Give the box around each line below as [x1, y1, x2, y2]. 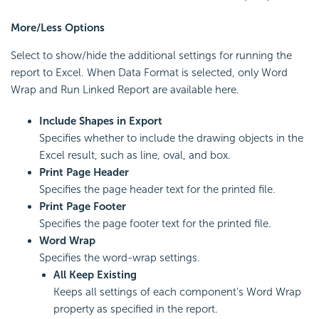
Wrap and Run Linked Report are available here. [11, 83, 239, 97]
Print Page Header [39, 166, 129, 179]
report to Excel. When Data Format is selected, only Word [11, 66, 288, 80]
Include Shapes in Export [39, 115, 162, 128]
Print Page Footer [39, 200, 126, 214]
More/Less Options [11, 21, 105, 35]
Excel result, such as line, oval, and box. [39, 149, 231, 162]
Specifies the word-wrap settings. [39, 251, 200, 265]
